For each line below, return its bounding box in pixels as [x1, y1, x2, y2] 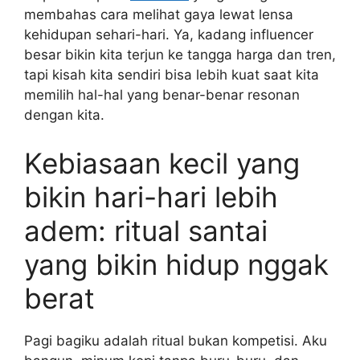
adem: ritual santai [24, 213, 268, 247]
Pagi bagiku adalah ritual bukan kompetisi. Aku [24, 332, 327, 349]
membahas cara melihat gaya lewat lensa [24, 6, 293, 22]
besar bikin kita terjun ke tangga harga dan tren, [24, 47, 336, 63]
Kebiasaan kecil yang [24, 145, 300, 180]
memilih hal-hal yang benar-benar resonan [24, 87, 300, 103]
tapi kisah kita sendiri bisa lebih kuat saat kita [24, 67, 319, 83]
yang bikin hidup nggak [24, 247, 329, 281]
